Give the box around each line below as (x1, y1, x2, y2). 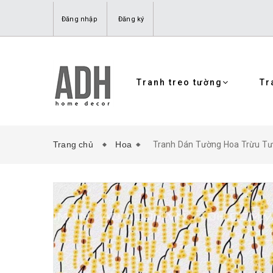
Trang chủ (53, 140, 99, 149)
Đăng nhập (62, 15, 97, 23)
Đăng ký (118, 15, 144, 23)
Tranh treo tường (136, 77, 222, 87)
